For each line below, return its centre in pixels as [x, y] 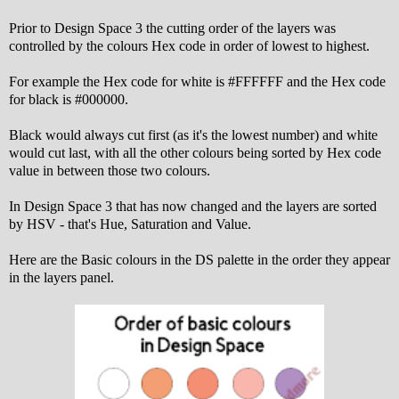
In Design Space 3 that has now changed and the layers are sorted [193, 206]
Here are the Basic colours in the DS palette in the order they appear [199, 259]
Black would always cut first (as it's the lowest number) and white [193, 134]
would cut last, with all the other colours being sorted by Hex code [195, 152]
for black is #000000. [69, 99]
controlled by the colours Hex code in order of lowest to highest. [189, 45]
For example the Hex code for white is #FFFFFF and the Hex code [197, 81]
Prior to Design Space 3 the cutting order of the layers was [172, 28]
